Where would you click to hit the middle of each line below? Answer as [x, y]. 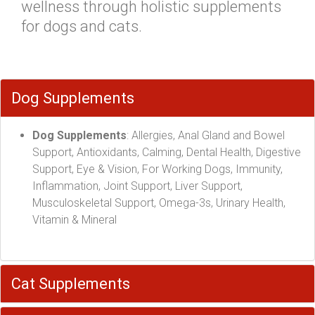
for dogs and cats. [82, 26]
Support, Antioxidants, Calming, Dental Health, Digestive [167, 152]
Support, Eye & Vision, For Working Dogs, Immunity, [157, 169]
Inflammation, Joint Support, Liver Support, [137, 186]
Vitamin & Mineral [75, 220]
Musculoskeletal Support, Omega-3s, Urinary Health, [159, 203]
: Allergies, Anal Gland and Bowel [206, 135]
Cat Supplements [71, 284]
